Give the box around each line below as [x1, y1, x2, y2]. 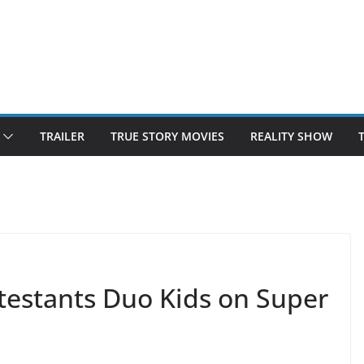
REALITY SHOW [250, 128, 332, 144]
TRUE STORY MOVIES [110, 128, 224, 144]
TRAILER [40, 128, 84, 144]
